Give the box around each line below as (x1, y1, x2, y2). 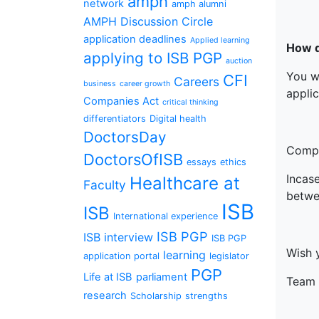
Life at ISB (83, 271, 132, 283)
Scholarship (130, 291, 182, 301)
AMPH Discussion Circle (83, 14, 213, 28)
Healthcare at (130, 173, 240, 194)
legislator (209, 251, 249, 261)
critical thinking (162, 98, 219, 107)
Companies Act (83, 95, 159, 108)
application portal (83, 251, 159, 261)
